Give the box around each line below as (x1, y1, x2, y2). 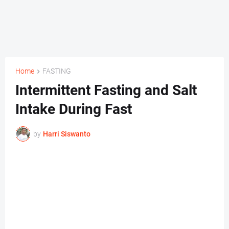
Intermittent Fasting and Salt (15, 82, 197, 99)
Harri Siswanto (43, 129, 90, 138)
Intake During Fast (15, 101, 132, 118)
